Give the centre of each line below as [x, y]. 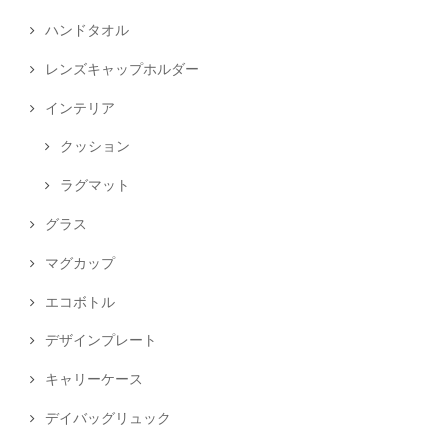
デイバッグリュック [108, 417]
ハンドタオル [87, 29]
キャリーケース [94, 379]
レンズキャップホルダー [122, 68]
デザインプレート [101, 340]
